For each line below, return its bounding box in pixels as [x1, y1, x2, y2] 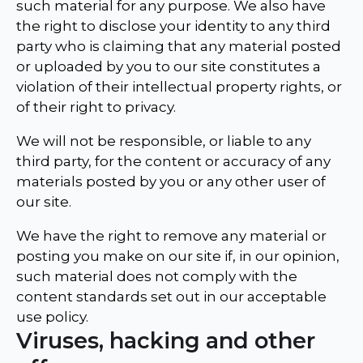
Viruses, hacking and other [16, 327, 315, 355]
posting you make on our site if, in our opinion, [16, 248, 340, 265]
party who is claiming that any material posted [16, 38, 341, 55]
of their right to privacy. [16, 99, 176, 116]
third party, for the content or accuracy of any [16, 153, 331, 170]
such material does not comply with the [16, 268, 297, 285]
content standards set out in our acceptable [16, 288, 327, 305]
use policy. [16, 309, 88, 326]
